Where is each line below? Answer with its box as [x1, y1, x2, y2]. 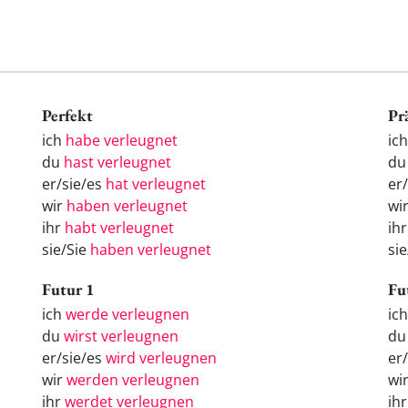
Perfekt [42, 105, 93, 127]
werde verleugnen [66, 303, 189, 324]
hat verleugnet [106, 174, 206, 195]
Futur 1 [42, 279, 95, 301]
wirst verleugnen [64, 325, 178, 346]
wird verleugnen [106, 347, 217, 368]
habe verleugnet [66, 130, 178, 151]
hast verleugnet [64, 152, 171, 173]
